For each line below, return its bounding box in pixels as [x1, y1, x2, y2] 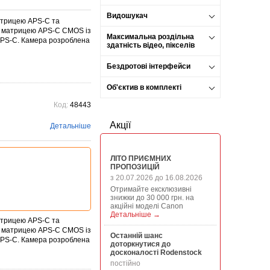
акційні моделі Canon [110, 202, 190, 210]
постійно [110, 259, 140, 268]
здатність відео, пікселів [107, 41, 195, 49]
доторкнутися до [110, 240, 171, 248]
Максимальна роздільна [107, 33, 194, 41]
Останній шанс [110, 231, 163, 240]
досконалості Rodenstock [110, 248, 202, 257]
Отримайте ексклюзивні [110, 185, 192, 193]
